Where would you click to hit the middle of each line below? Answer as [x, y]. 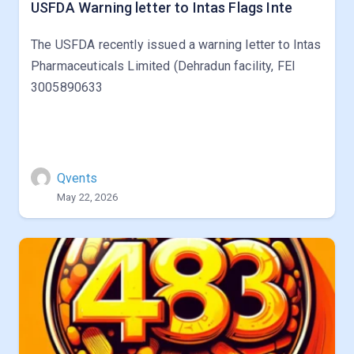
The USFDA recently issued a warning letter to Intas [176, 45]
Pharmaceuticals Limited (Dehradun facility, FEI [164, 66]
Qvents [77, 178]
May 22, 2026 [87, 197]
